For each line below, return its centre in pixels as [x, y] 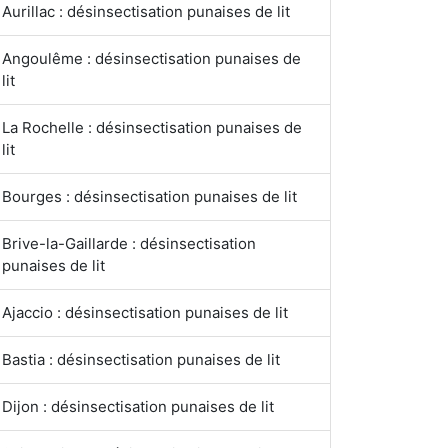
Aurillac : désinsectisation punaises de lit [146, 11]
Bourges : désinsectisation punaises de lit [149, 196]
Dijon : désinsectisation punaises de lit [138, 406]
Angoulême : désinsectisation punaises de [151, 58]
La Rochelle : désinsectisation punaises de [152, 127]
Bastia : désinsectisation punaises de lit [141, 359]
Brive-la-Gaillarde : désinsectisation [129, 243]
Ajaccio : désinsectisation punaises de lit [145, 312]
